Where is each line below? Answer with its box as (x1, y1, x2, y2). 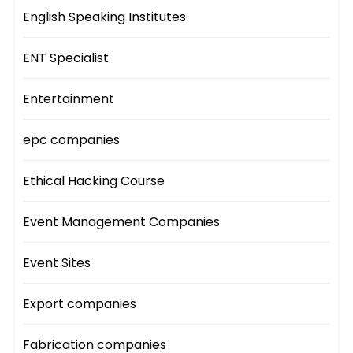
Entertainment (23, 90, 115, 109)
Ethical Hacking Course (23, 172, 165, 191)
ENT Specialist (23, 49, 110, 68)
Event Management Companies (23, 213, 221, 232)
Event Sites (23, 254, 91, 273)
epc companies (23, 131, 121, 150)
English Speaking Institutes (23, 8, 187, 27)
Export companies (23, 295, 137, 314)
